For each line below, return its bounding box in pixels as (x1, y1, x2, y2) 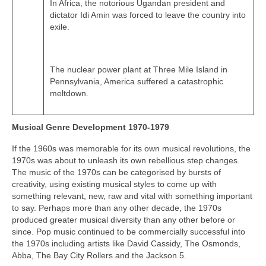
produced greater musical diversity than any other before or (12, 215, 235, 225)
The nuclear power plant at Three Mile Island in (50, 65, 227, 75)
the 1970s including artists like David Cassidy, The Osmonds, (12, 239, 240, 249)
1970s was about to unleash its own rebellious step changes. (12, 156, 240, 166)
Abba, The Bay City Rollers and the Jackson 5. (12, 251, 186, 261)
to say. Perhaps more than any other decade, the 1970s (12, 203, 221, 213)
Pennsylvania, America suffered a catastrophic (50, 77, 223, 87)
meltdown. (50, 88, 88, 99)
